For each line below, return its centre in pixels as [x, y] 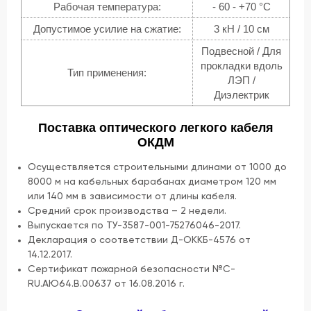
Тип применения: [107, 72]
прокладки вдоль [241, 65]
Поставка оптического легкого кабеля [155, 127]
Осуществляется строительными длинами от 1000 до [157, 167]
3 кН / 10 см [241, 28]
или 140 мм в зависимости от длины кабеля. [132, 196]
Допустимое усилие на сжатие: [107, 28]
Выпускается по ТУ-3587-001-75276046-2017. [134, 225]
